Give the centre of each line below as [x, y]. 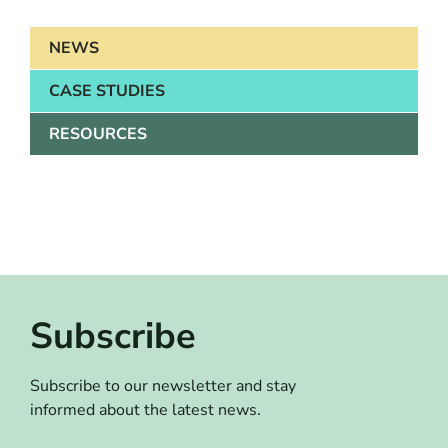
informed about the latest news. [145, 410]
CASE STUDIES [106, 91]
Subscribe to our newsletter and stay [162, 386]
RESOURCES [97, 134]
